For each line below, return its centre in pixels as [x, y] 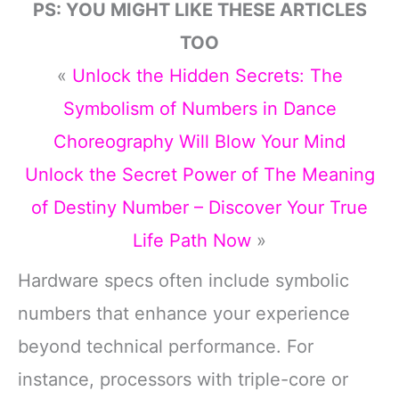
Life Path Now [192, 240]
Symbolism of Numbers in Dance [199, 108]
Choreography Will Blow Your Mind [199, 141]
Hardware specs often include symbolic [183, 280]
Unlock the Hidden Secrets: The [207, 75]
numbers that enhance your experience [184, 313]
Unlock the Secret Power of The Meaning [199, 174]
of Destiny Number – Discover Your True [199, 207]
